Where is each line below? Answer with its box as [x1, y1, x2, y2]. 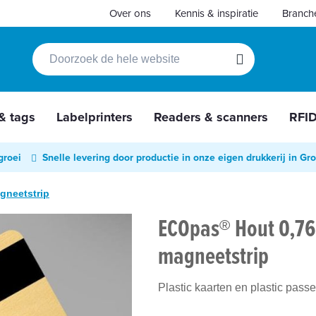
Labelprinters [56, 107, 133, 126]
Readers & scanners [154, 107, 268, 126]
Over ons [109, 6, 151, 20]
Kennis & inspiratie [175, 6, 258, 20]
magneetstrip [158, 237, 269, 272]
